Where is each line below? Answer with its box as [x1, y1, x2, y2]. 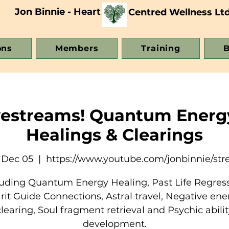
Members [55, 43, 99, 53]
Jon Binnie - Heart [15, 6, 101, 17]
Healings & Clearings [26, 125, 203, 145]
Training [141, 43, 180, 53]
